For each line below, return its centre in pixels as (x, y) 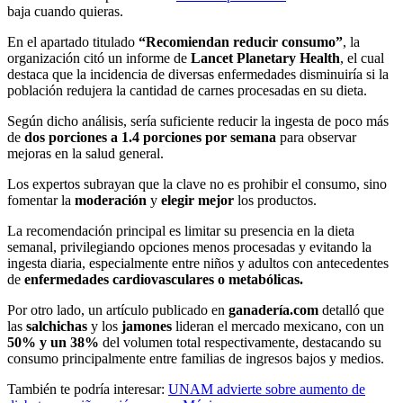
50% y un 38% (53, 343)
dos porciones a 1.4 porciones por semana (150, 138)
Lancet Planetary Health (265, 58)
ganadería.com (273, 310)
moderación (111, 201)
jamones (147, 327)
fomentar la (41, 201)
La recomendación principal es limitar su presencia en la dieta (181, 231)
